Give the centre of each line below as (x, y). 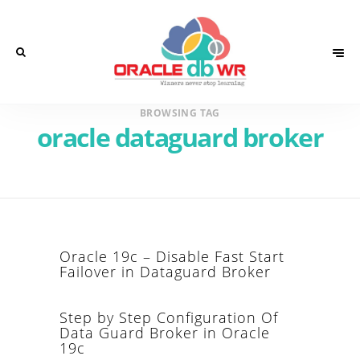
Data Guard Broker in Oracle (165, 333)
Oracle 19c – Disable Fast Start (172, 256)
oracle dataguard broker (180, 137)
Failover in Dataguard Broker (165, 272)
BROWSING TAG (180, 113)
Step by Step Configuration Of (169, 317)
